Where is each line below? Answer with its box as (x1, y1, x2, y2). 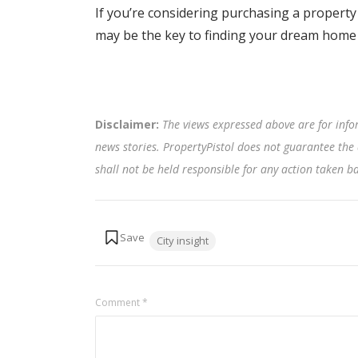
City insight (156, 233, 209, 248)
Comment (94, 296, 142, 309)
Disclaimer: (94, 117, 162, 132)
